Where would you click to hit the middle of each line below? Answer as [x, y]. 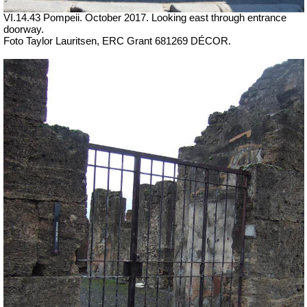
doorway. [24, 30]
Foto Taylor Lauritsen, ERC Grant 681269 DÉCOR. [117, 41]
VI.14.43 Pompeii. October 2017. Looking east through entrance [145, 18]
